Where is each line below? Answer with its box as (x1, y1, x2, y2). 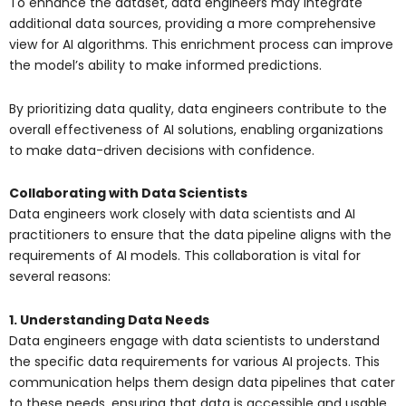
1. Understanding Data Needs (9, 310, 209, 329)
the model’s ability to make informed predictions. (9, 56, 322, 75)
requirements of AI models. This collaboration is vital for (9, 246, 361, 266)
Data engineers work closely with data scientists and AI (9, 205, 355, 224)
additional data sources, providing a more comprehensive (9, 14, 376, 34)
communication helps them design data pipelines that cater (9, 372, 395, 391)
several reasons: (9, 267, 111, 286)
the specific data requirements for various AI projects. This (9, 352, 380, 371)
